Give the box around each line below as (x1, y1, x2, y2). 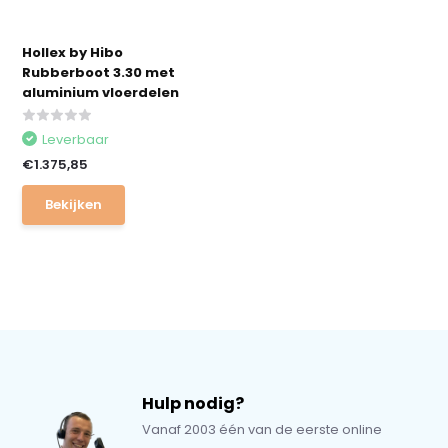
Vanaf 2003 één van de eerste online (142, 420, 383, 439)
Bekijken (45, 195, 103, 214)
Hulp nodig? (142, 392, 245, 415)
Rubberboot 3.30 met (22, 63, 176, 82)
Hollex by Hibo (22, 43, 124, 62)
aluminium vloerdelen (22, 83, 180, 102)
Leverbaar (42, 130, 110, 149)
